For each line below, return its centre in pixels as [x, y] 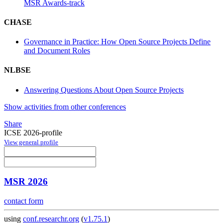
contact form [24, 201]
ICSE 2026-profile [33, 132]
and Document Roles [57, 51]
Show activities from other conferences [65, 107]
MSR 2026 [26, 182]
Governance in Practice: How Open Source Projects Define [117, 42]
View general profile [31, 142]
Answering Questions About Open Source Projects [104, 90]
